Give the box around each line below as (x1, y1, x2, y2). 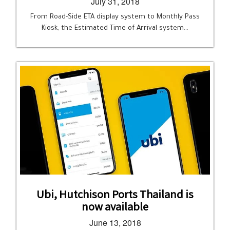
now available (82, 199, 148, 214)
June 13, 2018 (89, 217, 141, 228)
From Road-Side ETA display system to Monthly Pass (30, 13, 200, 21)
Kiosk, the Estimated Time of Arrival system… (42, 25, 188, 32)
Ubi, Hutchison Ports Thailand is (36, 186, 194, 201)
